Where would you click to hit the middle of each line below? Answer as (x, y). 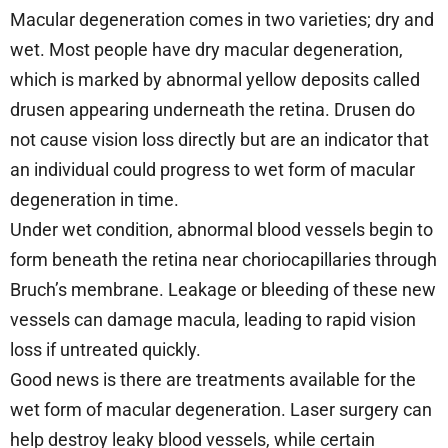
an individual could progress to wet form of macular (212, 169)
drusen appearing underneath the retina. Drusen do (212, 109)
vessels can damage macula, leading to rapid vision (213, 319)
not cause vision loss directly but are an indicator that (219, 139)
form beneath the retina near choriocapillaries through (223, 259)
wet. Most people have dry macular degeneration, (206, 49)
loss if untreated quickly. (105, 349)
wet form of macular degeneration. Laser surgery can (221, 409)
